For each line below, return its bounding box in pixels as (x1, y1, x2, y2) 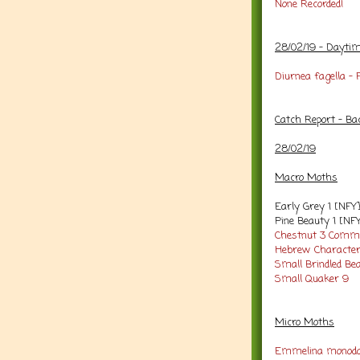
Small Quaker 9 (275, 271, 349, 287)
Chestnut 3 (275, 227, 325, 243)
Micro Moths (275, 314, 334, 330)
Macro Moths (275, 170, 337, 186)
